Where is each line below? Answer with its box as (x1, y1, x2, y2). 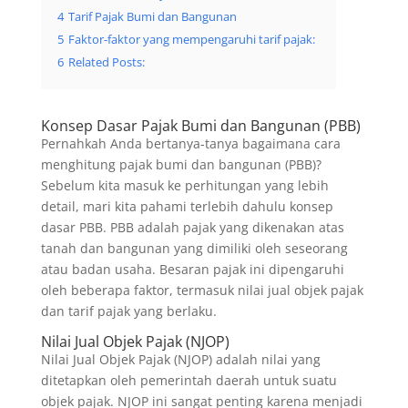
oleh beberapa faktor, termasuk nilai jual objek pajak (40, 281, 363, 300)
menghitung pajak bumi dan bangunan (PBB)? (40, 156, 321, 174)
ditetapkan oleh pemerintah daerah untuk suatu (40, 372, 337, 390)
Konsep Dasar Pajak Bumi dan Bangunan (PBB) (40, 116, 361, 137)
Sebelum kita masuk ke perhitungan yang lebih (40, 177, 329, 195)
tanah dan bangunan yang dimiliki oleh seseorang (40, 240, 348, 258)
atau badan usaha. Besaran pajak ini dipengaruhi (40, 260, 344, 279)
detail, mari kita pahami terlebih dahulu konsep (40, 198, 333, 216)
